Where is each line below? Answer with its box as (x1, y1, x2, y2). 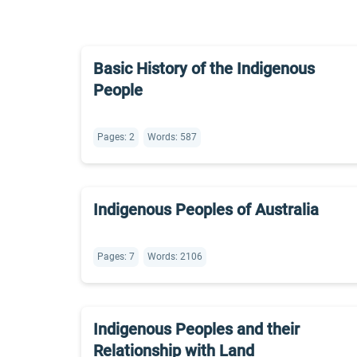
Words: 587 (147, 131, 197, 143)
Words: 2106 (147, 251, 202, 262)
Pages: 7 (97, 251, 135, 262)
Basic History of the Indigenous (93, 59, 315, 78)
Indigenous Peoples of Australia (93, 200, 319, 219)
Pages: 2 (97, 131, 135, 143)
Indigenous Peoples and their (93, 320, 300, 339)
